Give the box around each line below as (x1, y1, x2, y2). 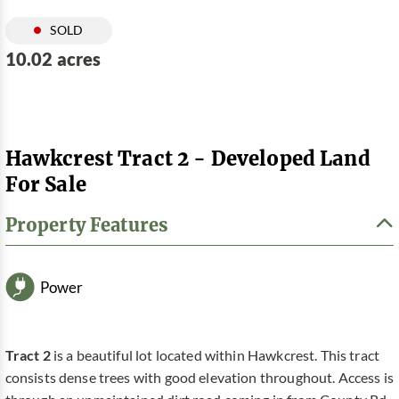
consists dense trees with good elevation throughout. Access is (4, 370, 394, 387)
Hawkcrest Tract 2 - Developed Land (4, 144, 370, 171)
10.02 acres (4, 48, 102, 69)
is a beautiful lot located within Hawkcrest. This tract (53, 347, 380, 364)
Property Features (4, 213, 169, 237)
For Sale (4, 170, 86, 197)
